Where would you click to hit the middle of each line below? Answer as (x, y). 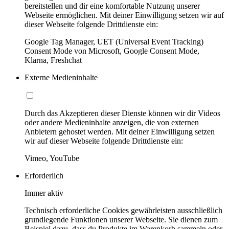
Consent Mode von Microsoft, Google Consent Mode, (112, 51)
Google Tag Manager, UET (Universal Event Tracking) (114, 41)
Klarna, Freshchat (53, 60)
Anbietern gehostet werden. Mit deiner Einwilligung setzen (120, 131)
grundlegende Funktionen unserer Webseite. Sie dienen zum (121, 219)
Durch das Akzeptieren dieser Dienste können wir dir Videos (122, 113)
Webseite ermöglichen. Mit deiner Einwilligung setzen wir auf (124, 15)
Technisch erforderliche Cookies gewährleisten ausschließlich (123, 210)
